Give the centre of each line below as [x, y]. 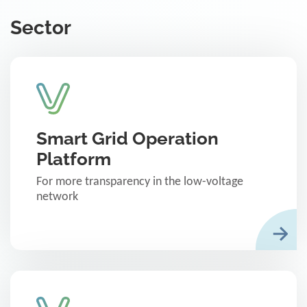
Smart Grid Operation [127, 138]
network [57, 197]
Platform [74, 159]
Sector [41, 28]
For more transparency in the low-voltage [140, 182]
